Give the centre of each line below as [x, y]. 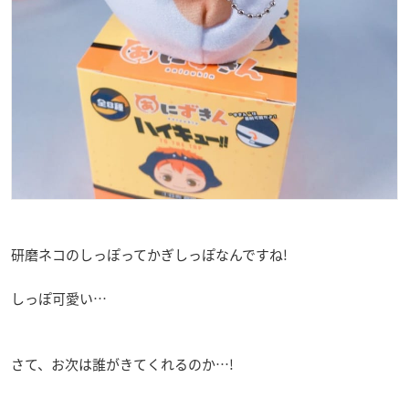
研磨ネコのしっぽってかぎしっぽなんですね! [149, 254]
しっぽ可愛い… [59, 298]
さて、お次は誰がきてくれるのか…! [122, 364]
